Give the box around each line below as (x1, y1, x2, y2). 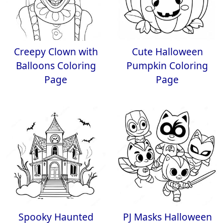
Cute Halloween (131, 45, 203, 58)
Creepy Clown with (13, 45, 98, 58)
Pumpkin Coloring (126, 59, 208, 72)
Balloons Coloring (15, 59, 96, 72)
